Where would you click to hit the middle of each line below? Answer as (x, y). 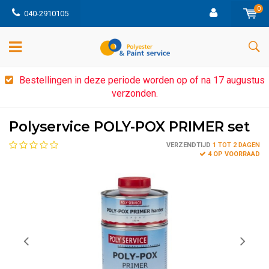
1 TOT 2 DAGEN (235, 145)
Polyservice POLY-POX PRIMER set (129, 127)
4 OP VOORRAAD (234, 154)
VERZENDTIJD (189, 145)
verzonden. (134, 93)
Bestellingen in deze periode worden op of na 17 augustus (142, 80)
